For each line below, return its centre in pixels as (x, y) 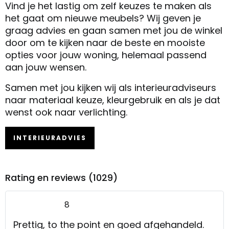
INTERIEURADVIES (50, 138)
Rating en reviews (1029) (61, 177)
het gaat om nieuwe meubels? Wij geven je (103, 18)
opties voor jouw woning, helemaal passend (106, 55)
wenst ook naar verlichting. (66, 112)
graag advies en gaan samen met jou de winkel (114, 30)
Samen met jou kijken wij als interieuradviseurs (111, 87)
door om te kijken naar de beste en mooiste (105, 42)
